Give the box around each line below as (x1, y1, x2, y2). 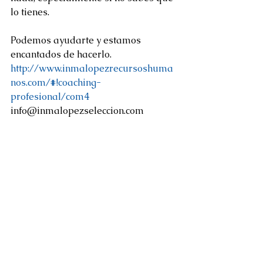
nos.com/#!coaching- (11, 76, 101, 89)
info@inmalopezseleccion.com (11, 104, 144, 117)
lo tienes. (11, 5, 49, 18)
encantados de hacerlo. (11, 48, 114, 60)
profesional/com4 (11, 90, 89, 103)
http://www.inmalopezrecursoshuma (11, 62, 173, 75)
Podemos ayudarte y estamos (11, 33, 143, 46)
